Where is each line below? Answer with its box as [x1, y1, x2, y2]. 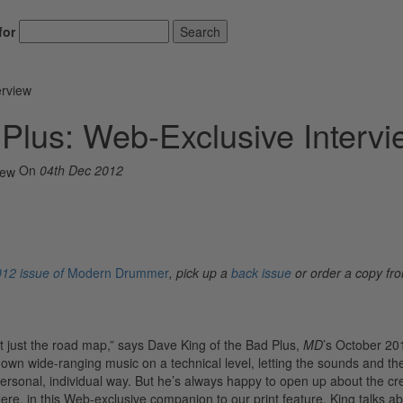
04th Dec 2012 [40, 160, 123, 179]
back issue [231, 264, 291, 282]
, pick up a [169, 264, 231, 282]
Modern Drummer [67, 264, 169, 282]
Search [179, 22, 220, 40]
